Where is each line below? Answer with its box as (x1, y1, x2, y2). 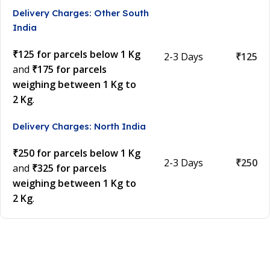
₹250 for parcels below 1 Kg (13, 146, 140, 160)
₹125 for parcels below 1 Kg (13, 48, 140, 61)
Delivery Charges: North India (13, 121, 146, 133)
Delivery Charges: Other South (13, 7, 149, 19)
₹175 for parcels (32, 63, 107, 77)
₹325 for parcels (32, 162, 107, 175)
